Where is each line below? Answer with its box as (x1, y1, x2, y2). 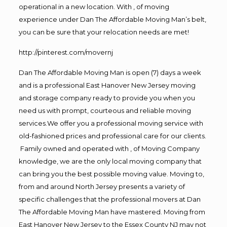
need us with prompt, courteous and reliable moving (18, 106, 191, 115)
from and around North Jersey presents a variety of (18, 182, 185, 191)
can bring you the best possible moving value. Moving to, (18, 169, 204, 178)
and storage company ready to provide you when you (18, 93, 195, 102)
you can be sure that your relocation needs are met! (18, 27, 189, 36)
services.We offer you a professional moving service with (18, 119, 203, 127)
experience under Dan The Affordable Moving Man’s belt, (18, 15, 206, 23)
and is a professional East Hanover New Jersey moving (18, 81, 196, 89)
